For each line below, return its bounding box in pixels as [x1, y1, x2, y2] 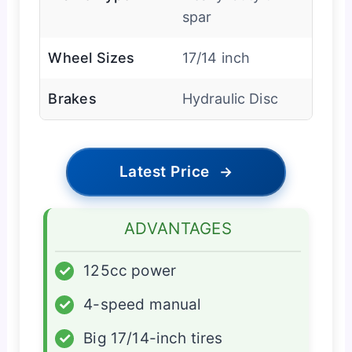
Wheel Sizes [48, 49, 135, 66]
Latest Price [119, 162, 210, 181]
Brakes [48, 90, 97, 107]
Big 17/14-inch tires [83, 328, 223, 347]
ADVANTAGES [124, 218, 232, 238]
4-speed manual [83, 295, 202, 313]
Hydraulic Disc [181, 90, 278, 107]
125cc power [83, 261, 177, 280]
